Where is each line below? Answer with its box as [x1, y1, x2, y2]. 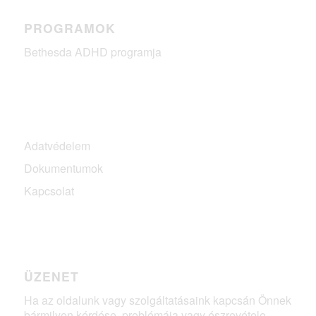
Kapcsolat [23, 183, 74, 200]
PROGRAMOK [23, 19, 116, 37]
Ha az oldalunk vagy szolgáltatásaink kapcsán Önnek [23, 291, 291, 308]
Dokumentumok [23, 160, 103, 177]
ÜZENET [23, 267, 79, 286]
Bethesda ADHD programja [23, 43, 162, 60]
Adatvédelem [23, 138, 90, 154]
